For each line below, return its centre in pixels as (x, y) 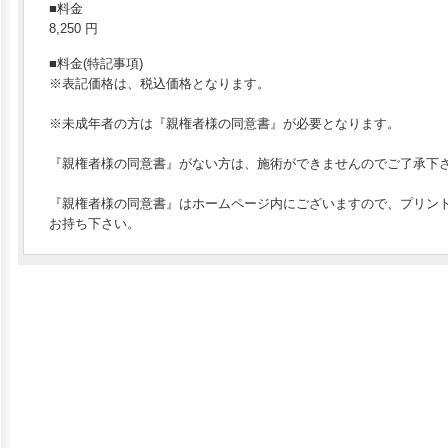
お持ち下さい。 (94, 224)
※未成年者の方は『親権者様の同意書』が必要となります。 (224, 124)
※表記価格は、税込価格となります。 (159, 84)
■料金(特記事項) (96, 64)
